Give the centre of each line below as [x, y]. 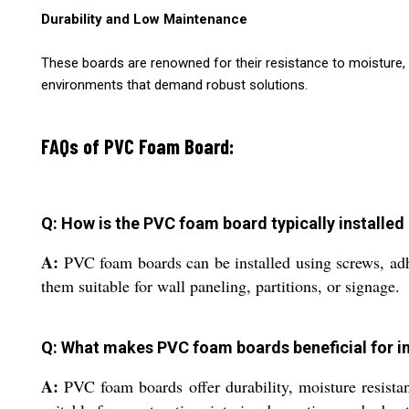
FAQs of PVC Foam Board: [137, 147]
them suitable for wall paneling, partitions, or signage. [220, 285]
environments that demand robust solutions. [174, 85]
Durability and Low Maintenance [144, 20]
